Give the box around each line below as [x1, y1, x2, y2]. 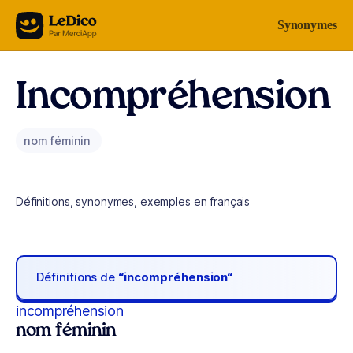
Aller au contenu [19, 15, 101, 28]
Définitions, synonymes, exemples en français [16, 195, 251, 208]
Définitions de [36, 269, 119, 285]
